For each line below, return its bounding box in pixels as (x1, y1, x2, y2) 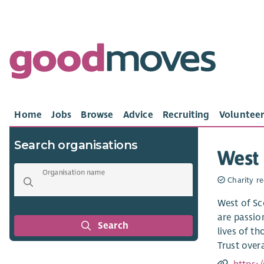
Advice (123, 109, 153, 121)
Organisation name (42, 167, 105, 177)
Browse (81, 109, 114, 121)
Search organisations (14, 138, 138, 153)
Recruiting (163, 109, 210, 121)
